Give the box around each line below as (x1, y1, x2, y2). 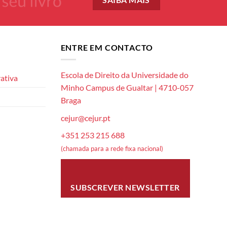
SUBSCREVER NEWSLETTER (70, 182, 180, 192)
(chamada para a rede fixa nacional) (60, 144, 163, 153)
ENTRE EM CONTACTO (60, 42, 154, 52)
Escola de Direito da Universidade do (60, 70, 188, 80)
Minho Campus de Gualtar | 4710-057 (60, 83, 194, 93)
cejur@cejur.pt (60, 112, 110, 123)
